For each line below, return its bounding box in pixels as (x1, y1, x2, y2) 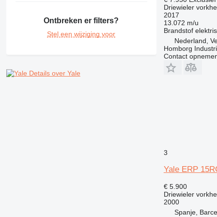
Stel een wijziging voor (47, 30, 116, 38)
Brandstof (163, 26, 193, 34)
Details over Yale (29, 69, 80, 77)
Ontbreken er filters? (44, 16, 119, 25)
